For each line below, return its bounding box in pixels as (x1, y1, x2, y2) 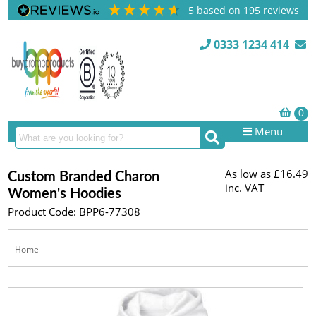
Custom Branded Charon (8, 170, 160, 184)
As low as (224, 166, 271, 181)
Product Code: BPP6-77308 (8, 205, 141, 219)
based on (197, 4, 244, 17)
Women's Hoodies (8, 187, 122, 201)
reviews (260, 4, 300, 17)
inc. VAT (224, 181, 264, 195)
